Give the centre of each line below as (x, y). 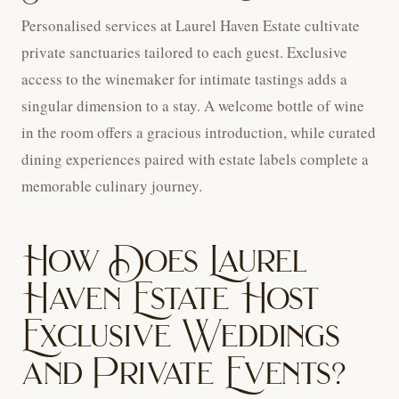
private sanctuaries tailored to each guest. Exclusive (184, 53)
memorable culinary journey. (112, 186)
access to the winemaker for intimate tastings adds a (184, 79)
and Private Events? (184, 373)
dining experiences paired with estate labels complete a (195, 159)
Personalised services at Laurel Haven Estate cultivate (191, 26)
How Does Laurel (164, 261)
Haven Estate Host (171, 298)
